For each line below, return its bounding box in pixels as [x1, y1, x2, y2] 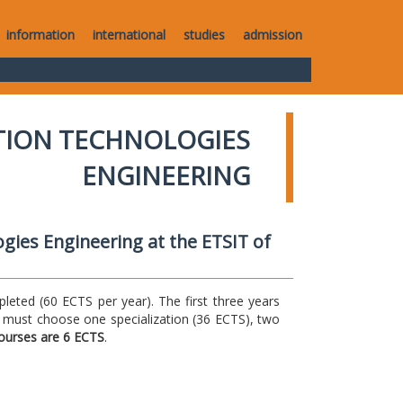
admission [243, 26, 302, 43]
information [6, 26, 75, 43]
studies [184, 26, 225, 43]
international [93, 26, 166, 43]
